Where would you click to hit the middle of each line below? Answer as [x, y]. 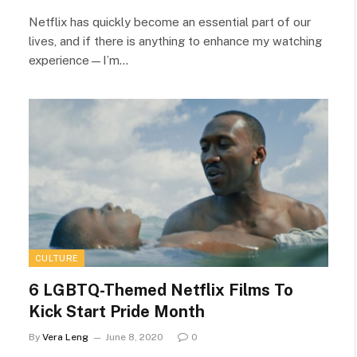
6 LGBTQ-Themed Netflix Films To [161, 290]
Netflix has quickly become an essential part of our [170, 22]
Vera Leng [65, 337]
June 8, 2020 [134, 337]
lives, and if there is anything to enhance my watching [175, 41]
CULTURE [57, 258]
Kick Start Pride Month [117, 312]
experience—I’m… [78, 60]
